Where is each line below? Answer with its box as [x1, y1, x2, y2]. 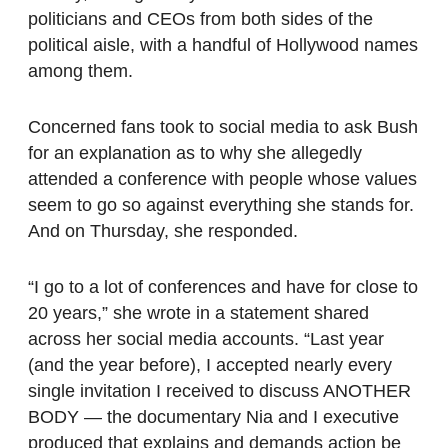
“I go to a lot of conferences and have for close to [28, 277, 418, 298]
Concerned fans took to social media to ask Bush [28, 117, 418, 138]
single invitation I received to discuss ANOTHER [28, 381, 411, 402]
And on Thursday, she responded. [28, 221, 298, 242]
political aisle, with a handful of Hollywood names [28, 35, 418, 56]
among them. [28, 61, 133, 82]
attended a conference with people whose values [28, 169, 417, 190]
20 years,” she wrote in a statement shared [28, 303, 369, 324]
